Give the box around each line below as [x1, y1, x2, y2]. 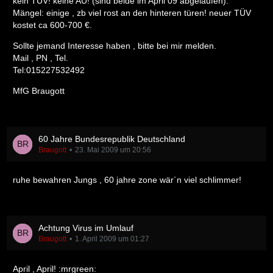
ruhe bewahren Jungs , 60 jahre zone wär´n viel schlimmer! [13, 175, 241, 185]
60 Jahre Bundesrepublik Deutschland [38, 134, 185, 144]
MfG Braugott [13, 86, 65, 96]
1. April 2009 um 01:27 [75, 235, 149, 243]
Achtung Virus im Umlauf [38, 223, 133, 233]
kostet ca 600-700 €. [13, 20, 92, 30]
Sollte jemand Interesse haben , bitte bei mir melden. [13, 41, 216, 51]
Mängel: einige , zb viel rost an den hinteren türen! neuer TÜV [13, 8, 251, 18]
